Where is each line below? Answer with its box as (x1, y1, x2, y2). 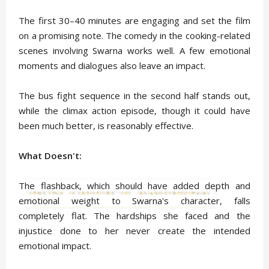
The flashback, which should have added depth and (19, 180, 250, 192)
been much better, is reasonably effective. (19, 119, 194, 131)
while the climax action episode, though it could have (19, 104, 250, 116)
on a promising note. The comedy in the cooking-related (19, 29, 250, 41)
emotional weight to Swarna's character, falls (19, 195, 250, 207)
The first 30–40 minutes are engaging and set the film (19, 14, 250, 26)
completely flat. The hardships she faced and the (19, 210, 250, 222)
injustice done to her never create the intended (19, 225, 250, 237)
